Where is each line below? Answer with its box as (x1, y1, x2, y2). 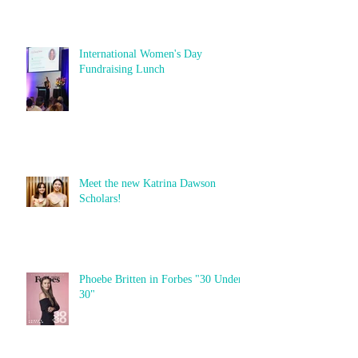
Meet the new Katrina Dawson (79, 177, 216, 189)
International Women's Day (79, 47, 202, 60)
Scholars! (79, 192, 121, 205)
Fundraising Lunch (79, 62, 165, 75)
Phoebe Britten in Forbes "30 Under (79, 272, 242, 285)
